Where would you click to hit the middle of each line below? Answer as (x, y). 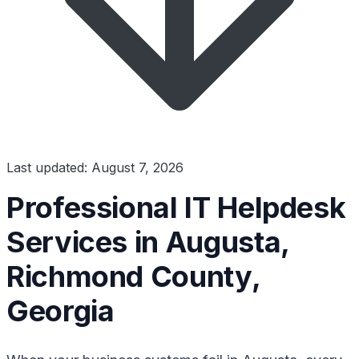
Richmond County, (133, 276)
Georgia (61, 311)
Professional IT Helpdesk (176, 207)
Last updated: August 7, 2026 (95, 167)
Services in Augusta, (148, 242)
